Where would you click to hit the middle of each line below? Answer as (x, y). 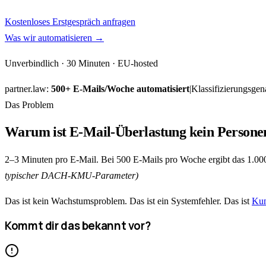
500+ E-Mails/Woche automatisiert (120, 88)
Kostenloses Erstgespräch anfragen (70, 21)
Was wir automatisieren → (54, 37)
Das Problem (29, 104)
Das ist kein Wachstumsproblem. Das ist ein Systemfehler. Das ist (128, 201)
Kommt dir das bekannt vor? (78, 226)
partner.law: (28, 88)
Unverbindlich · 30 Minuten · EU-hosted (81, 63)
